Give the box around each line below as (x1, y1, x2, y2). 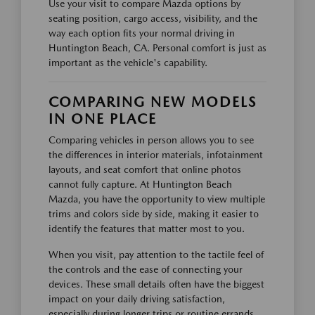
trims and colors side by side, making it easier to (49, 208, 259, 220)
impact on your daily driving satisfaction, (49, 293, 225, 305)
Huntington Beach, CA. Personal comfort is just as (49, 42, 266, 54)
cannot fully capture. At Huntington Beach (49, 179, 232, 191)
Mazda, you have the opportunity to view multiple (49, 193, 265, 205)
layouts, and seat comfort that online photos (49, 164, 241, 176)
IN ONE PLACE (49, 110, 157, 128)
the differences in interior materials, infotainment (49, 149, 263, 161)
